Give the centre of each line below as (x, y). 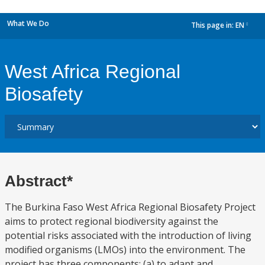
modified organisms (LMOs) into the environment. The (125, 250)
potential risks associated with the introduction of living (128, 235)
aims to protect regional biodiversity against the (112, 221)
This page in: (213, 25)
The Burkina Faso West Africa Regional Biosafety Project (130, 207)
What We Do (28, 23)
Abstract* (39, 181)
